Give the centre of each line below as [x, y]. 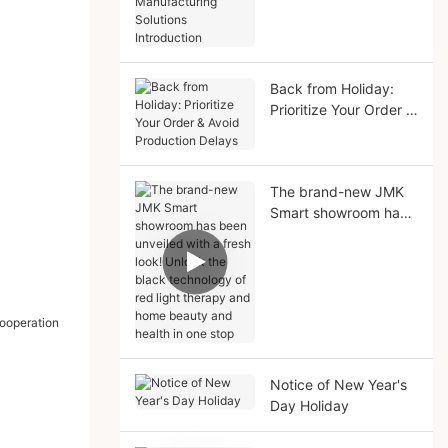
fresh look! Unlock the [340, 254]
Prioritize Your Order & [342, 109]
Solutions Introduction [340, 36]
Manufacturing [317, 15]
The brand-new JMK [336, 191]
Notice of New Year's [338, 384]
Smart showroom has [338, 212]
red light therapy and [338, 296]
